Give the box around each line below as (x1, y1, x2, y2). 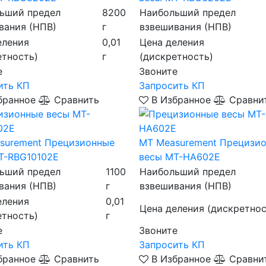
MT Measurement (138, 137, 217, 148)
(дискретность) (139, 50, 213, 62)
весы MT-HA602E (138, 151, 220, 163)
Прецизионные (45, 137, 115, 148)
